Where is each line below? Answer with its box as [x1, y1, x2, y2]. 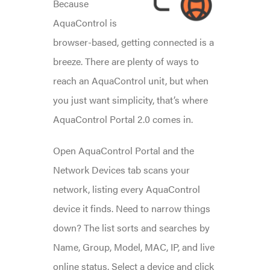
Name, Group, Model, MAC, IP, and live [52, 239, 215, 254]
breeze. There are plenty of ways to [52, 54, 199, 68]
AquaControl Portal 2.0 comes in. [52, 111, 193, 126]
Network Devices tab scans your [52, 162, 190, 177]
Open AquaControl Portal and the [52, 143, 194, 157]
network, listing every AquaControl [52, 181, 200, 196]
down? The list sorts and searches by [52, 220, 210, 234]
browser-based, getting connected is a [52, 34, 214, 49]
